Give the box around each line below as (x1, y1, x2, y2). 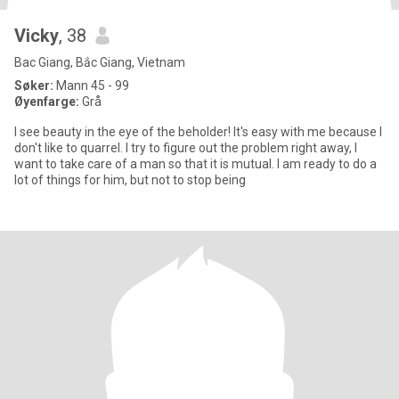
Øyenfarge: (14, 94, 82, 109)
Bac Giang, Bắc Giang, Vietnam (14, 55, 185, 69)
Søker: (14, 78, 53, 93)
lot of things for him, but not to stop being (14, 173, 246, 187)
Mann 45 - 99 (53, 78, 129, 93)
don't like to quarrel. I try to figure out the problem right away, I (14, 141, 357, 155)
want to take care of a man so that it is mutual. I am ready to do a (14, 157, 377, 171)
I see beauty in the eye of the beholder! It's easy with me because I (14, 125, 382, 139)
